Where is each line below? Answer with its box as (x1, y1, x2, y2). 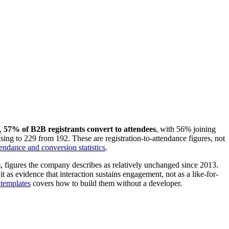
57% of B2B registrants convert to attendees (4, 124, 156, 133)
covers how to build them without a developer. (33, 178, 182, 188)
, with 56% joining (156, 124, 216, 133)
